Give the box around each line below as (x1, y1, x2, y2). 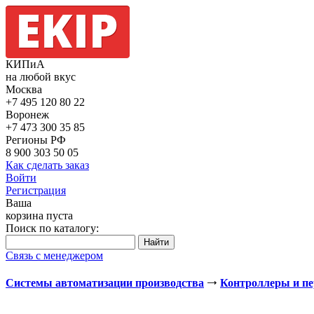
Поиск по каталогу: (6, 222, 99, 234)
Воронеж (6, 109, 49, 121)
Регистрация (6, 184, 66, 196)
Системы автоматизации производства (6, 277, 204, 289)
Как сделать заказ (6, 159, 89, 171)
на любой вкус (6, 71, 76, 83)
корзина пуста (6, 210, 73, 221)
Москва (6, 83, 42, 95)
